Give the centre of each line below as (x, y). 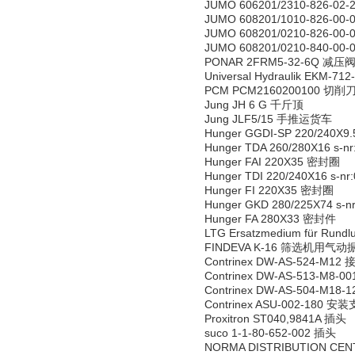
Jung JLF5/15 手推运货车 (268, 119)
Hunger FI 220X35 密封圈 (269, 190)
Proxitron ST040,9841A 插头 (275, 319)
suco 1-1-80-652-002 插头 (270, 333)
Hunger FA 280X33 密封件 (270, 219)
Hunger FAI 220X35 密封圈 (272, 162)
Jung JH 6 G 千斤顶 (254, 105)
